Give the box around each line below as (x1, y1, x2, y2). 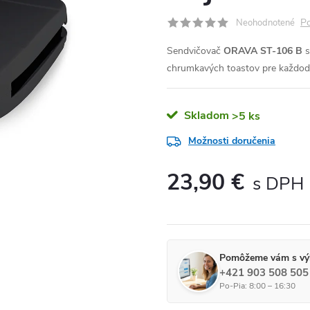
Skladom (181, 108, 229, 123)
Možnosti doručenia (188, 134, 275, 147)
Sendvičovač (167, 44, 224, 57)
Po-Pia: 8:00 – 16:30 (219, 280, 295, 291)
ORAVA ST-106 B (224, 44, 302, 57)
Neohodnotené (236, 17, 295, 29)
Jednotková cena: (166, 195, 239, 208)
